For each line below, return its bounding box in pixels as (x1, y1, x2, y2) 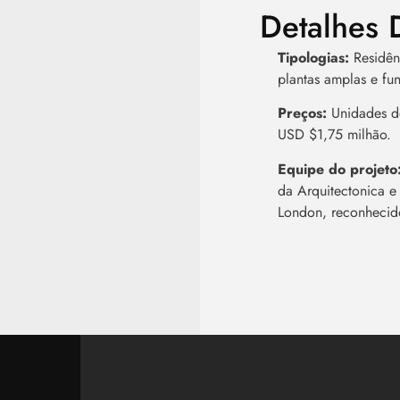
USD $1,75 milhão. (278, 124, 392, 146)
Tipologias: (278, 46, 350, 68)
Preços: (278, 103, 328, 124)
